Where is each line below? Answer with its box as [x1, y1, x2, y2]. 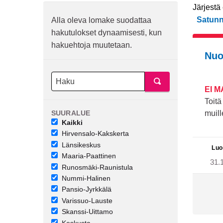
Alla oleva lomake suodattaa [51, 16, 151, 24]
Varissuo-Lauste [62, 196, 112, 205]
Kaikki [62, 118, 83, 126]
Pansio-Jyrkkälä [62, 185, 111, 194]
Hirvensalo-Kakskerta [62, 129, 129, 138]
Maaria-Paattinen [62, 152, 116, 160]
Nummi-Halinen [62, 174, 111, 182]
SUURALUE [51, 109, 91, 117]
